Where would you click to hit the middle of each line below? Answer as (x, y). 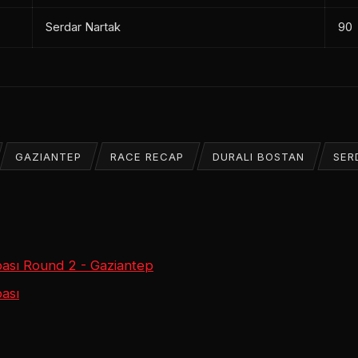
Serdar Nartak (83, 27)
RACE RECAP (147, 156)
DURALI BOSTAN (259, 156)
